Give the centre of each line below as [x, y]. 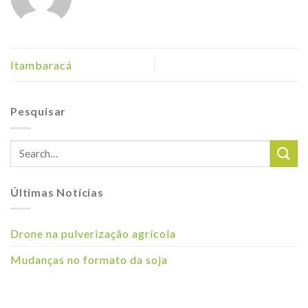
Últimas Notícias [57, 192]
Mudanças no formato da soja [89, 260]
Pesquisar [38, 111]
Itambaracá [41, 65]
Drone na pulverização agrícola [93, 234]
